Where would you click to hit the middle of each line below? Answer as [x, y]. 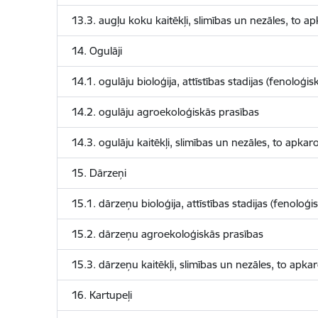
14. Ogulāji [97, 51]
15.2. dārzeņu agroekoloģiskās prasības [167, 234]
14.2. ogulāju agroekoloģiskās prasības [165, 112]
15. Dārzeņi [99, 173]
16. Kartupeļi [102, 295]
